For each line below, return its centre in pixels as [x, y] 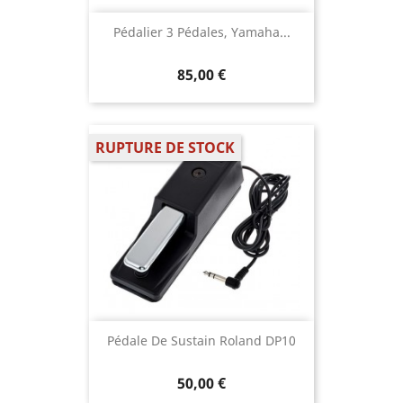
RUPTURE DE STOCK [165, 148]
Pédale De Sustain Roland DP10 [201, 341]
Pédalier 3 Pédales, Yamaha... [201, 32]
